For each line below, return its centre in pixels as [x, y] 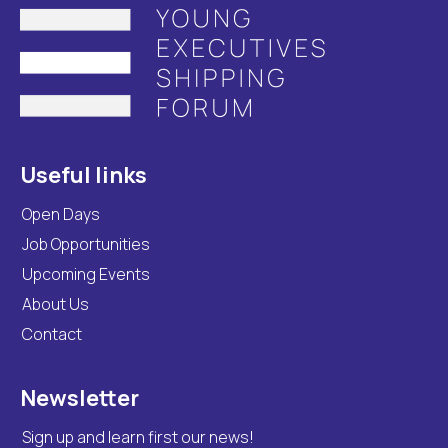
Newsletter [79, 398]
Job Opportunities [86, 244]
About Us [55, 304]
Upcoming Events [86, 274]
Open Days [61, 214]
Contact [52, 334]
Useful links [83, 175]
